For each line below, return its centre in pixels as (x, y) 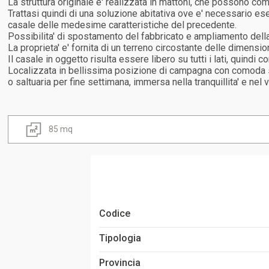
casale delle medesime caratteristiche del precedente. (122, 25)
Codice (114, 213)
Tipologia (120, 238)
